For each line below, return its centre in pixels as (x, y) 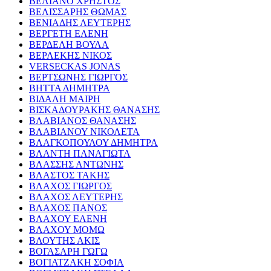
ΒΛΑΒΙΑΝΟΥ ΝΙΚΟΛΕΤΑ (84, 132)
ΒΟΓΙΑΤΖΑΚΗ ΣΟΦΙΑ (77, 263)
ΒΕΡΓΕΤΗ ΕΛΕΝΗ (69, 34)
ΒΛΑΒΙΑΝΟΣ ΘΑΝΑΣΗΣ (83, 121)
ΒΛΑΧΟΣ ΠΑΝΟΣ (68, 208)
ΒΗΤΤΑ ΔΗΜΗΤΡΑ (70, 88)
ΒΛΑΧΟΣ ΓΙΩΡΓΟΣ (70, 186)
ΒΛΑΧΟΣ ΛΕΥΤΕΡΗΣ (76, 197)
